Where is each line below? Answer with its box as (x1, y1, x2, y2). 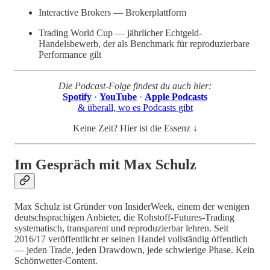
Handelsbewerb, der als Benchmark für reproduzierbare (39, 38, 250, 49)
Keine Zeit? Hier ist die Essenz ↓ (72, 122, 198, 133)
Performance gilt (39, 49, 101, 60)
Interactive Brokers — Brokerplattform (39, 7, 186, 17)
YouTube (99, 91, 137, 102)
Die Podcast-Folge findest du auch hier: (58, 80, 212, 91)
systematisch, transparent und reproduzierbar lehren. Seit (14, 222, 228, 233)
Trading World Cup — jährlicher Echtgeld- (39, 27, 202, 38)
